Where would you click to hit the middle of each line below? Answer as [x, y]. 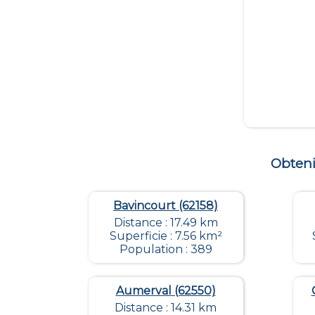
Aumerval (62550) [166, 291]
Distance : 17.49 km [166, 223]
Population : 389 [166, 250]
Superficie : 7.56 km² [166, 236]
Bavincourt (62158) [166, 206]
